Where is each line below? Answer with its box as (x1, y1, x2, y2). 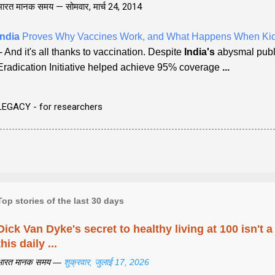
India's (184, 47, 215, 57)
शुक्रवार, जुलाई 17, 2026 (64, 257, 149, 267)
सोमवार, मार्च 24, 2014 (66, 1, 142, 12)
